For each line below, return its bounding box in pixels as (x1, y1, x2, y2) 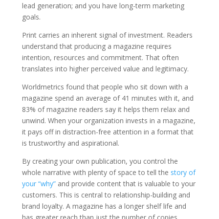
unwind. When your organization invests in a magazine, (22, 115, 196, 125)
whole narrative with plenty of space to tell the (22, 167, 171, 177)
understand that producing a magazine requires (22, 41, 172, 51)
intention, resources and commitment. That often (22, 52, 179, 62)
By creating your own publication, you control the (22, 156, 178, 166)
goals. (22, 12, 43, 22)
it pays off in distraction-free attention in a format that (22, 127, 194, 136)
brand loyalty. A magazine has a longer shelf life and (22, 201, 186, 211)
